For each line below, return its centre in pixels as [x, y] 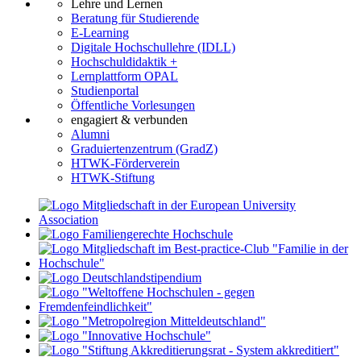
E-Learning [100, 33]
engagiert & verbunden [129, 120]
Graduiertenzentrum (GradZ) [144, 149]
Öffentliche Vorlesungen [133, 106]
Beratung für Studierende [135, 19]
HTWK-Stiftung [113, 178]
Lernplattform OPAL [124, 77]
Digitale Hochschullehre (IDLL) [153, 48]
